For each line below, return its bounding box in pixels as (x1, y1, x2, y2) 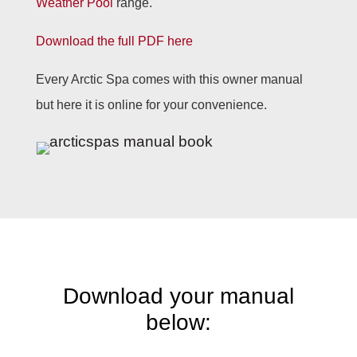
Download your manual (62, 284, 294, 308)
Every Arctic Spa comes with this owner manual (35, 73, 303, 86)
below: (145, 310, 211, 335)
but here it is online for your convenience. (35, 98, 267, 112)
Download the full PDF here (35, 34, 193, 48)
